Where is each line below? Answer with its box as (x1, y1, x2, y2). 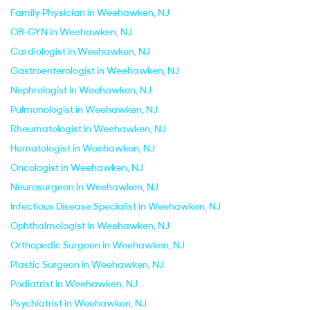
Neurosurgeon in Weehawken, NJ (10, 181, 158, 193)
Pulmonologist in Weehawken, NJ (10, 103, 158, 116)
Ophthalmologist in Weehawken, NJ (10, 219, 170, 232)
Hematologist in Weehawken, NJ (10, 142, 155, 154)
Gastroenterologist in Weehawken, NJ (10, 64, 179, 77)
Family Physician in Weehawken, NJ (10, 6, 170, 19)
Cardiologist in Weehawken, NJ (10, 45, 150, 57)
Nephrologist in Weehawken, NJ (10, 84, 152, 96)
